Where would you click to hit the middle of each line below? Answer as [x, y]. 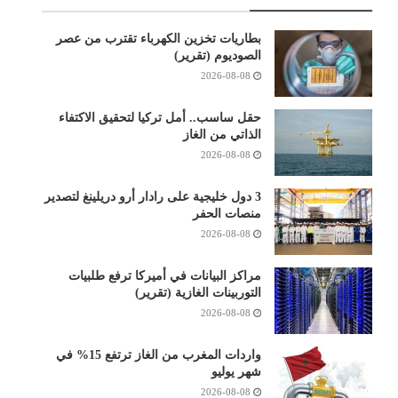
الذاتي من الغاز [222, 134]
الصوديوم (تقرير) [217, 55]
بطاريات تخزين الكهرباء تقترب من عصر [158, 38]
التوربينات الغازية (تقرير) [198, 292]
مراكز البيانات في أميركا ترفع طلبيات [164, 275]
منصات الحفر [227, 213]
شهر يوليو [236, 371]
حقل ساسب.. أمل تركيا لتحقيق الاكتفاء [159, 117]
